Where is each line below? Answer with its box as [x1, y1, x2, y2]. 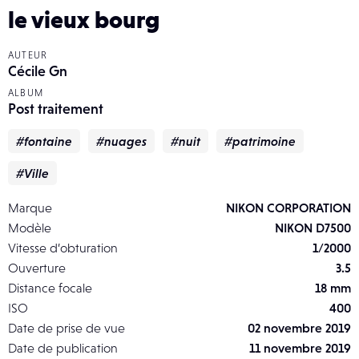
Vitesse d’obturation [8, 240, 118, 256]
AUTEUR [8, 50, 48, 62]
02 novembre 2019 [248, 321, 351, 336]
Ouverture [8, 260, 66, 276]
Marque [8, 200, 52, 216]
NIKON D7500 [275, 220, 351, 236]
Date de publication [8, 341, 118, 356]
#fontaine [16, 134, 72, 149]
